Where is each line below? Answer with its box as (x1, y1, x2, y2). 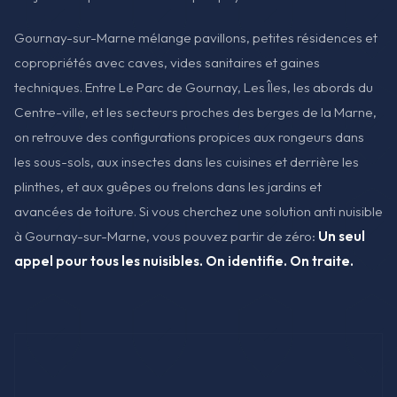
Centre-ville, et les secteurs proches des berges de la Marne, (14, 103, 377, 121)
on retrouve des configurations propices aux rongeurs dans (14, 128, 364, 145)
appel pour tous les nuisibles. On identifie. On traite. (14, 252, 354, 269)
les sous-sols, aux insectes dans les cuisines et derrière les (14, 152, 359, 170)
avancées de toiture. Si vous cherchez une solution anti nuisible (14, 202, 383, 220)
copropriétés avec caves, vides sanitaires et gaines (14, 53, 320, 71)
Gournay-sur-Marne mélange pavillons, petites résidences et (14, 28, 378, 46)
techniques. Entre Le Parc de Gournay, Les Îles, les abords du (14, 78, 373, 96)
